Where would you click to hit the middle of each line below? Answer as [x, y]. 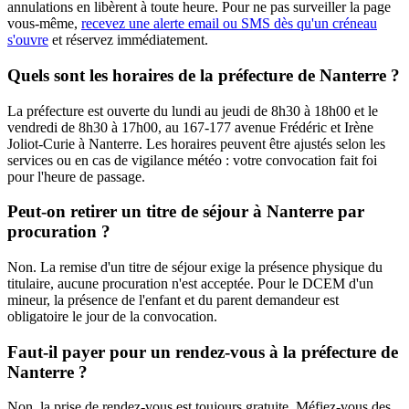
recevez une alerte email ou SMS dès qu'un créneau [229, 24]
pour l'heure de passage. [76, 176]
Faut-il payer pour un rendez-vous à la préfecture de [203, 351]
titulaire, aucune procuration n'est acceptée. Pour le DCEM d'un [190, 283]
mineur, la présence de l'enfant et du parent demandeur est [173, 299]
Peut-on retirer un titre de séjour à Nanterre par [186, 212]
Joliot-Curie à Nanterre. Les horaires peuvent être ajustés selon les [196, 143]
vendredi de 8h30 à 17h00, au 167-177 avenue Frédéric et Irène [190, 127]
